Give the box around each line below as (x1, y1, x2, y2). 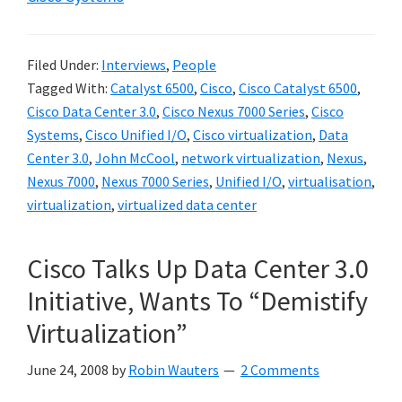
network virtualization (181, 149, 320, 167)
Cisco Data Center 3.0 (27, 102, 156, 120)
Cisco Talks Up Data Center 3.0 (27, 251, 369, 285)
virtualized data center (118, 196, 257, 214)
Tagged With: (27, 79, 110, 97)
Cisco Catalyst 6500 (239, 79, 357, 97)
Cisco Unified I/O (85, 126, 187, 144)
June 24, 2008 (27, 361, 109, 379)
